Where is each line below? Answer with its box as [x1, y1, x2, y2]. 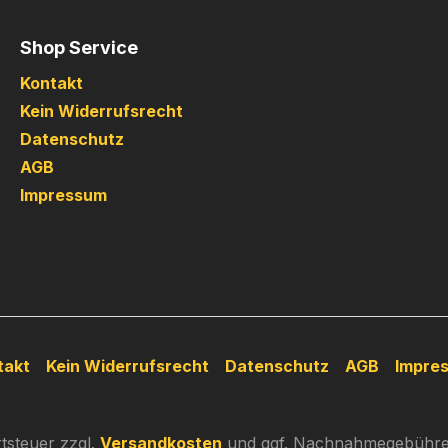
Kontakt [20, 73, 83, 94]
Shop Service [20, 37, 138, 59]
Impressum [20, 185, 107, 206]
